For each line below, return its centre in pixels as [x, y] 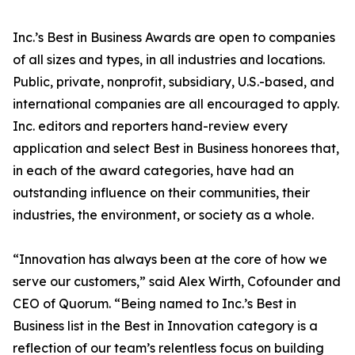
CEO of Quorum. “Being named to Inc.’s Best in [155, 304]
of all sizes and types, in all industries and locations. [169, 60]
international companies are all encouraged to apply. [176, 104]
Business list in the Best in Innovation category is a [165, 326]
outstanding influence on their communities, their [161, 193]
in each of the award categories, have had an [153, 171]
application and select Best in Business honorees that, [176, 149]
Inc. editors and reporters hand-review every [150, 126]
